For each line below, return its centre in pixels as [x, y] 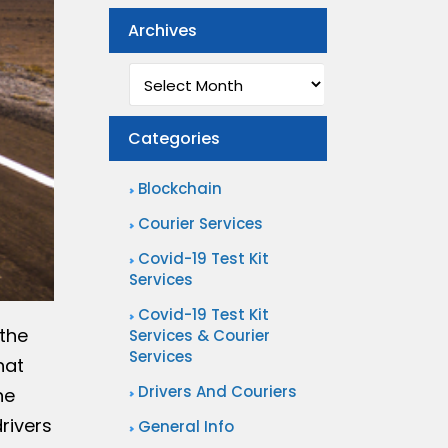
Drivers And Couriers [217, 392]
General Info [185, 427]
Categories [173, 139]
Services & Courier [199, 336]
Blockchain [179, 189]
